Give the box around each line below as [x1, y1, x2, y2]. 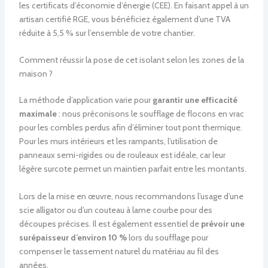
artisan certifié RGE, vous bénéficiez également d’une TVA [19, 14, 230, 25]
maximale [19, 108, 57, 120]
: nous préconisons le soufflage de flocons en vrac [56, 108, 244, 120]
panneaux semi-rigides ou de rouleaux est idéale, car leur [19, 150, 226, 161]
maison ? [19, 68, 53, 80]
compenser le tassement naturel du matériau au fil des [19, 245, 219, 257]
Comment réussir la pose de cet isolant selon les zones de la [19, 54, 244, 66]
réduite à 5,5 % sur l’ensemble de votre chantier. [19, 28, 195, 39]
